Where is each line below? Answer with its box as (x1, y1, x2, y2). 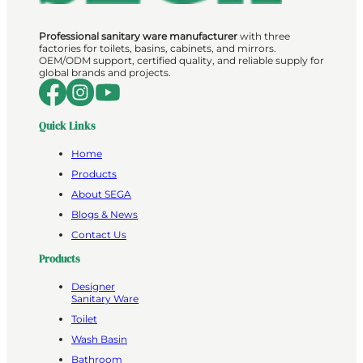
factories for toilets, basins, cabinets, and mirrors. (39, 41, 276, 54)
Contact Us (71, 228, 126, 241)
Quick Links (39, 117, 96, 133)
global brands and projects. (39, 66, 171, 79)
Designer (71, 280, 115, 293)
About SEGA (71, 188, 131, 201)
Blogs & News (71, 208, 138, 221)
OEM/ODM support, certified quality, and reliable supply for (39, 53, 324, 66)
